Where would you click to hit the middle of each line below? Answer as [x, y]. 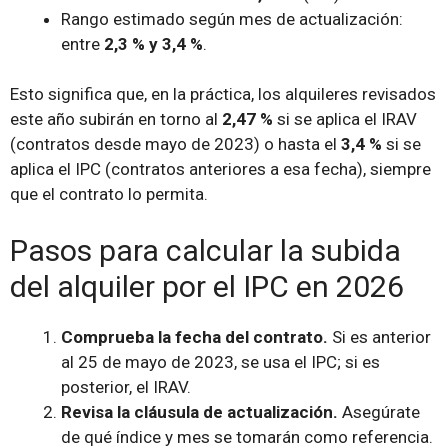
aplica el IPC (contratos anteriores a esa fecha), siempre [220, 169]
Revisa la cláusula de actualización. [199, 411]
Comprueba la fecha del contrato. [194, 336]
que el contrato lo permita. [109, 194]
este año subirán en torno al [116, 119]
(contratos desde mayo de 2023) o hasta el [175, 144]
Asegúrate [379, 411]
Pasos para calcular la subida [205, 250]
